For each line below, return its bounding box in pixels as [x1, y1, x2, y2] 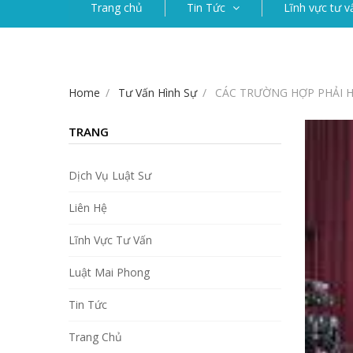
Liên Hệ [69, 200, 107, 216]
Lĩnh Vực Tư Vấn [69, 232, 152, 248]
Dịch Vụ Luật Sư [69, 168, 151, 184]
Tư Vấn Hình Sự [118, 85, 197, 101]
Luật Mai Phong [69, 265, 150, 281]
